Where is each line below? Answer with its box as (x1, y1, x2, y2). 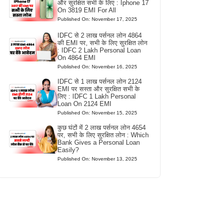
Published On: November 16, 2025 (57, 64, 138, 70)
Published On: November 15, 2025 (57, 110, 138, 116)
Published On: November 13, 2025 (57, 156, 138, 162)
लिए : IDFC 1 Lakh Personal (57, 93, 136, 101)
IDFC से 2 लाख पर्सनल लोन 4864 (57, 32, 142, 40)
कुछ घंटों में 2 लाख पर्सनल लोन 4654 (57, 124, 146, 132)
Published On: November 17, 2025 (57, 16, 138, 22)
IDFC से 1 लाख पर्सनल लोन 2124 (57, 78, 142, 86)
